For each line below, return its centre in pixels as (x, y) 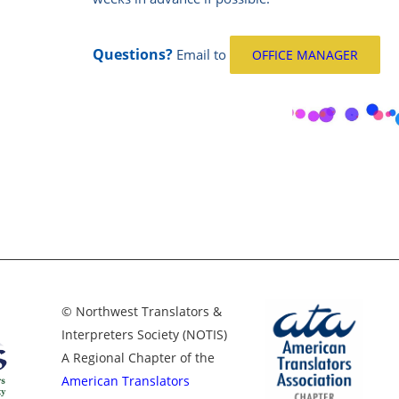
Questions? (133, 55)
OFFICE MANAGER (305, 55)
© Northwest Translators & (142, 312)
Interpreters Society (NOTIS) (144, 335)
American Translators (126, 381)
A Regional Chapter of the (138, 358)
